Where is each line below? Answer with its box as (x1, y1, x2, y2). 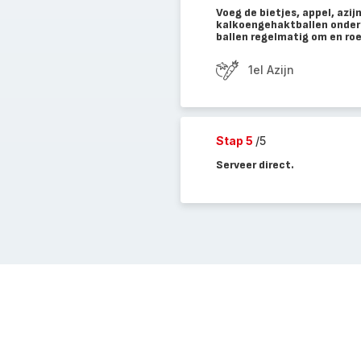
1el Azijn (247, 63, 294, 77)
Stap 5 (215, 134, 255, 147)
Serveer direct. (215, 158, 294, 172)
